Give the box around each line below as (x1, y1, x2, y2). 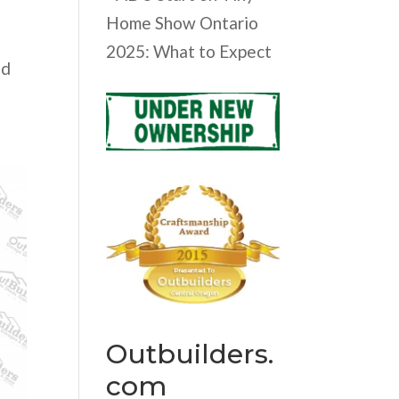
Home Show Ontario (106, 12, 259, 34)
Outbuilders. (106, 338, 274, 371)
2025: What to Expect (106, 41, 273, 62)
